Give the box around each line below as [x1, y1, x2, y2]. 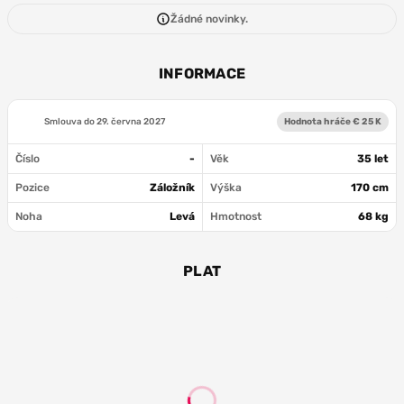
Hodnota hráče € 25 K [284, 116, 381, 127]
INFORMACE [158, 65, 246, 82]
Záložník [150, 181, 195, 194]
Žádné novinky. [170, 13, 248, 25]
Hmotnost [210, 210, 262, 223]
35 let [357, 152, 389, 165]
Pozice [15, 181, 50, 194]
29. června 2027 [96, 116, 165, 127]
